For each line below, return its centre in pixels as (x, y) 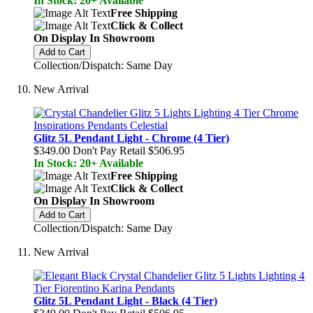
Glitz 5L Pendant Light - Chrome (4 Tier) (131, 138)
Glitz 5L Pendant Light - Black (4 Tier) (125, 301)
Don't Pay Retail (109, 151)
